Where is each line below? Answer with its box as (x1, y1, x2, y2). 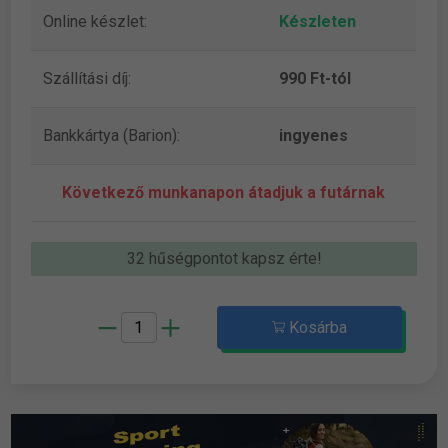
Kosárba (284, 317, 347, 337)
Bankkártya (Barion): (43, 125, 181, 145)
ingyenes (279, 125, 349, 145)
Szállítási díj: (43, 68, 132, 88)
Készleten (279, 11, 357, 31)
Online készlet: (43, 11, 148, 31)
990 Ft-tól (279, 68, 352, 88)
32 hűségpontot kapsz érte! (126, 248, 322, 268)
